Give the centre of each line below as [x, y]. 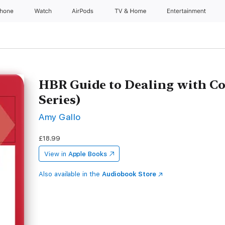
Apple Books [87, 154]
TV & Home [131, 11]
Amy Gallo [60, 117]
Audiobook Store [129, 174]
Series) [60, 100]
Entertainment [188, 11]
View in [55, 154]
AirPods [84, 11]
